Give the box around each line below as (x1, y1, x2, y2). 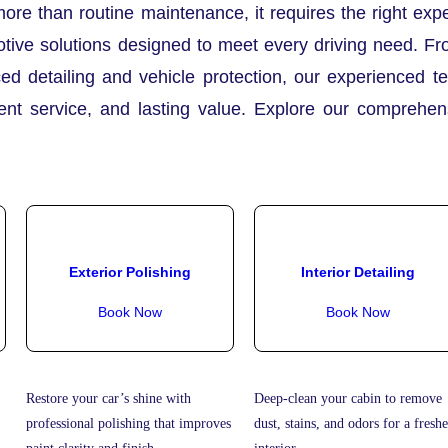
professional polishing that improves (26, 416, 231, 432)
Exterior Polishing (69, 263, 191, 280)
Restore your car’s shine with (26, 391, 191, 407)
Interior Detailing (301, 263, 415, 280)
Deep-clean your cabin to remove (254, 391, 442, 407)
